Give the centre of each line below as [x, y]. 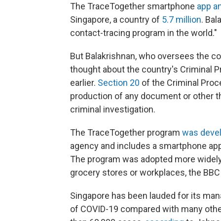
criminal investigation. [113, 110]
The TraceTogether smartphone [133, 6]
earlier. [84, 83]
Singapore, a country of [116, 20]
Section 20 [120, 83]
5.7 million [182, 20]
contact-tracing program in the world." [144, 33]
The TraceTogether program [126, 133]
